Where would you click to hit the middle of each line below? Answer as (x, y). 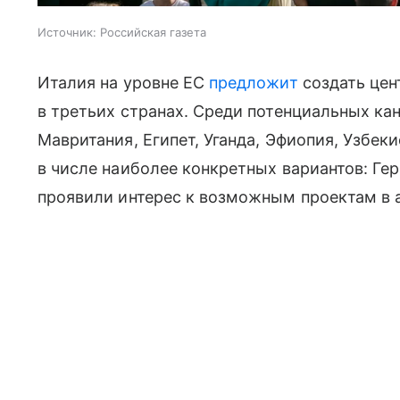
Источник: (67, 33)
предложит (254, 83)
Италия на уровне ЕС (124, 83)
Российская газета (153, 33)
